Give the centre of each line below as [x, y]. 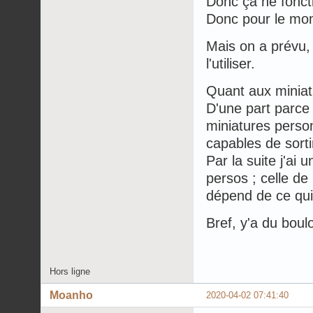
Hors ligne [70, 271]
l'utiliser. [231, 63]
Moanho [71, 295]
